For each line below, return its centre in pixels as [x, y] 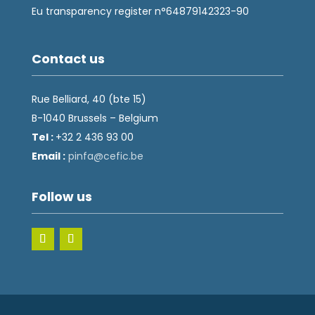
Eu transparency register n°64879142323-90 [140, 11]
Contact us [68, 58]
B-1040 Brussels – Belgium [95, 118]
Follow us [62, 196]
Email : [48, 156]
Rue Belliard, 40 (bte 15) [89, 99]
